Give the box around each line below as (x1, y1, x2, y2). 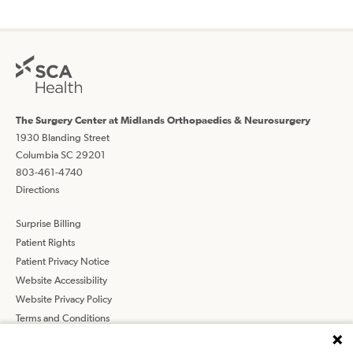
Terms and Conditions (16, 311, 110, 324)
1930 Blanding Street (16, 131, 110, 143)
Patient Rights (16, 236, 75, 248)
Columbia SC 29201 (16, 148, 106, 161)
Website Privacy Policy (16, 292, 112, 305)
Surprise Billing (16, 217, 81, 229)
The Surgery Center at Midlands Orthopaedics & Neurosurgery (16, 113, 310, 126)
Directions (16, 183, 59, 195)
